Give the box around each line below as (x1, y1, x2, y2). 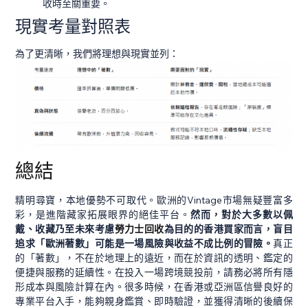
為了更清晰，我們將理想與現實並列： (15, 47, 179, 60)
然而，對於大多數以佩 (190, 208, 293, 221)
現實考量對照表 (15, 16, 131, 37)
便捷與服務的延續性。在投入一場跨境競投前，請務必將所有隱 (15, 266, 293, 279)
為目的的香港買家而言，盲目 (164, 223, 293, 236)
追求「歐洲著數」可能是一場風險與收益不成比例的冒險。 (15, 237, 274, 250)
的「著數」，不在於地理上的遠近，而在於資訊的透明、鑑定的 (15, 252, 293, 265)
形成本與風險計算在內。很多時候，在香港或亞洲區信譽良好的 (15, 280, 293, 294)
